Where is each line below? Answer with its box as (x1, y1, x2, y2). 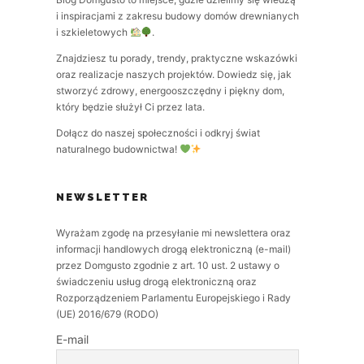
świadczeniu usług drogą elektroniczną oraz (55, 275, 257, 288)
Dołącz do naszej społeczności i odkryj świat (55, 127, 260, 139)
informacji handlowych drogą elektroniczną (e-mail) (55, 243, 291, 255)
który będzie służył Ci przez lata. (55, 101, 205, 113)
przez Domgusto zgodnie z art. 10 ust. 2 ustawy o (55, 259, 279, 271)
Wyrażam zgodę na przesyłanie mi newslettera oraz (55, 227, 291, 239)
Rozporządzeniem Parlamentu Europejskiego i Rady (55, 292, 291, 304)
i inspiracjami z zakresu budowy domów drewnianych (55, 10, 299, 22)
